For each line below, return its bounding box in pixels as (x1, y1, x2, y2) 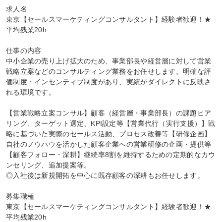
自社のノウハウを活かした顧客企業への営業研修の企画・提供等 (6, 140, 212, 148)
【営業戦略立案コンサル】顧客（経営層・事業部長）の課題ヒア (6, 109, 212, 117)
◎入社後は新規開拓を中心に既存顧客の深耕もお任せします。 (6, 171, 204, 179)
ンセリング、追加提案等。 (6, 161, 91, 169)
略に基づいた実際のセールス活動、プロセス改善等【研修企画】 (6, 130, 212, 138)
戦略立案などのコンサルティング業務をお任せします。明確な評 (6, 67, 212, 75)
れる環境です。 (6, 88, 55, 96)
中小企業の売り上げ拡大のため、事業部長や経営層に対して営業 (6, 57, 212, 65)
